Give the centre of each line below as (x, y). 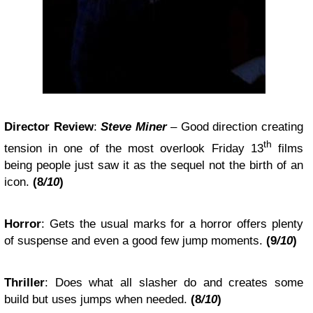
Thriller (24, 282)
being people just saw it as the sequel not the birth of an (154, 165)
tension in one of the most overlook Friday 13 (134, 148)
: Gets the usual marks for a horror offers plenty (172, 224)
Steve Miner (134, 127)
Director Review (49, 127)
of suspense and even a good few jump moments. (135, 240)
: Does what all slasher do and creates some (174, 282)
